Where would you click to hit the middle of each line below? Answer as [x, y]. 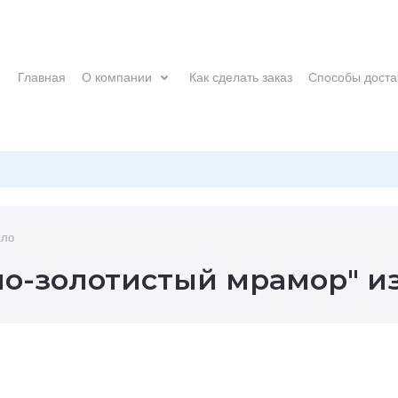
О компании [117, 77]
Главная [42, 77]
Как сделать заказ [241, 77]
